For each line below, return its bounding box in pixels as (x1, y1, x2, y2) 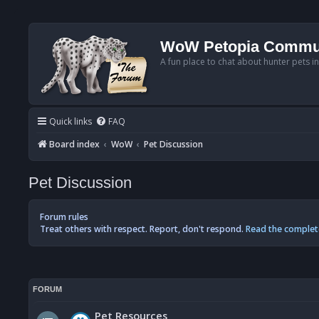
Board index (49, 138, 100, 150)
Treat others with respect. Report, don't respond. (40, 222, 246, 235)
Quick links (49, 115, 92, 127)
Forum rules (40, 210, 88, 223)
